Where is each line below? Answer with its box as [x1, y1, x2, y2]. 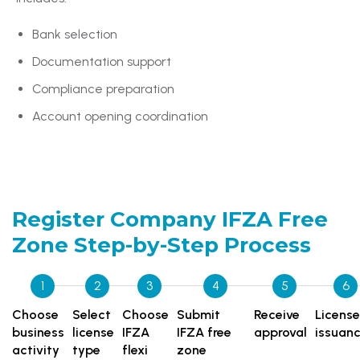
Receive [254, 306, 300, 322]
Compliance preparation [32, 80, 174, 96]
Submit [177, 306, 220, 322]
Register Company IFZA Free [12, 206, 328, 232]
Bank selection [32, 26, 117, 42]
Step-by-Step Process [74, 231, 311, 258]
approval [254, 324, 307, 340]
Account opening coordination [32, 108, 208, 124]
